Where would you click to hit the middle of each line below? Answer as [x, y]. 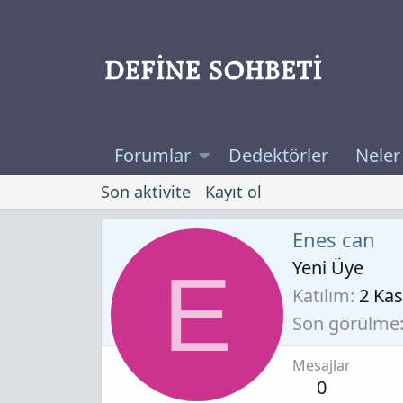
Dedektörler [278, 156]
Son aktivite [146, 192]
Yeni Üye [328, 267]
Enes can [334, 239]
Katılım [321, 295]
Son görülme [346, 323]
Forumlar [152, 156]
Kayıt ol [233, 192]
